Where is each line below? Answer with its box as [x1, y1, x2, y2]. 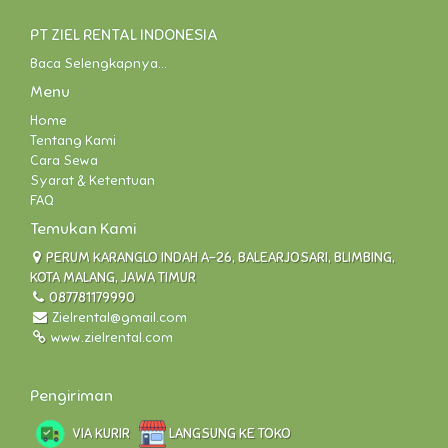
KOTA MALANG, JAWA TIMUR [30, 268, 196, 286]
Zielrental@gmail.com [52, 308, 187, 326]
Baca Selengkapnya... [30, 54, 167, 72]
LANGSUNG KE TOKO [165, 424, 291, 442]
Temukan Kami [30, 218, 136, 239]
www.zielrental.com [48, 328, 173, 346]
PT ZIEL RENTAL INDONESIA [30, 24, 218, 45]
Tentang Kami [30, 131, 116, 149]
